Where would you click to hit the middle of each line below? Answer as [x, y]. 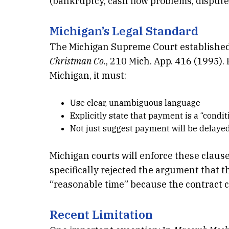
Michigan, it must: [88, 75]
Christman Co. [78, 61]
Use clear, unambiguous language [135, 103]
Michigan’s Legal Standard [124, 31]
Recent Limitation [101, 214]
